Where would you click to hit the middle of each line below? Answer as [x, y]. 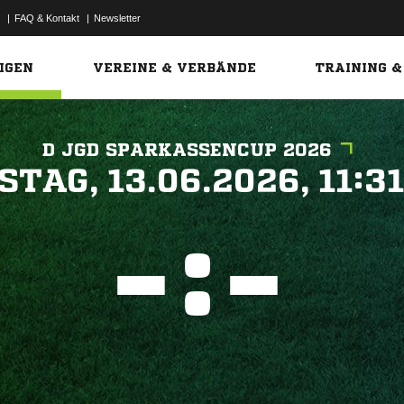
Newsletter [117, 18]
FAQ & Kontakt [47, 18]
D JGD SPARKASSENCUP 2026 [187, 150]
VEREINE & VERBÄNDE [175, 68]
